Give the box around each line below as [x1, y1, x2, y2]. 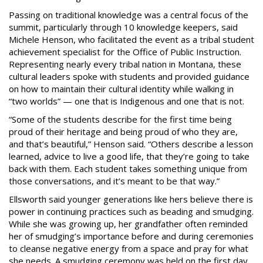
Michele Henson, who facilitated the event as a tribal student [9, 33, 254, 45]
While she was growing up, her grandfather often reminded [9, 218, 248, 230]
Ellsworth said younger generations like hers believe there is [9, 193, 253, 205]
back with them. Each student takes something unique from [9, 163, 247, 174]
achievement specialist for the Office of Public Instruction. [9, 46, 241, 58]
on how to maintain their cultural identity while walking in [9, 83, 234, 95]
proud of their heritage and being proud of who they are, [9, 126, 238, 137]
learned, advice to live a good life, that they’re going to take [9, 150, 249, 162]
